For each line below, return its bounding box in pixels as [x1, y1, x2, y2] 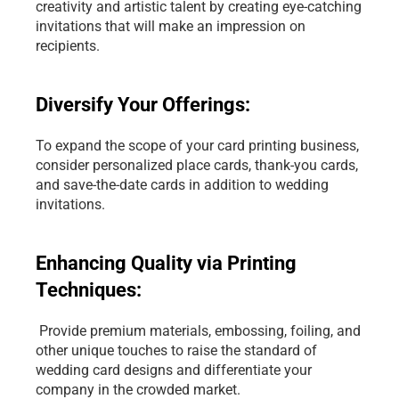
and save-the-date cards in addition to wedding [36, 176, 329, 193]
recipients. [36, 37, 100, 54]
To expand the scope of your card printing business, [36, 137, 359, 154]
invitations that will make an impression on [36, 18, 305, 35]
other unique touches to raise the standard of [36, 342, 317, 359]
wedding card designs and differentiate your [36, 362, 312, 379]
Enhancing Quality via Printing [36, 252, 297, 274]
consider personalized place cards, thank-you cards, [36, 157, 358, 174]
